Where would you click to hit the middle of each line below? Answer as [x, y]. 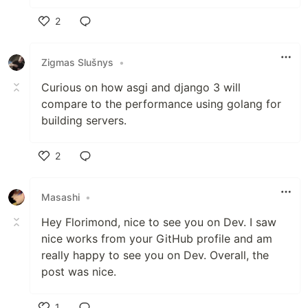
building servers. [84, 120]
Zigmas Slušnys [77, 63]
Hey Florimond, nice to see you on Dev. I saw [159, 222]
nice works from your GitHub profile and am [157, 238]
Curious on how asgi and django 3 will [141, 87]
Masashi [60, 197]
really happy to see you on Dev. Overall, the [155, 255]
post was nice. [79, 271]
